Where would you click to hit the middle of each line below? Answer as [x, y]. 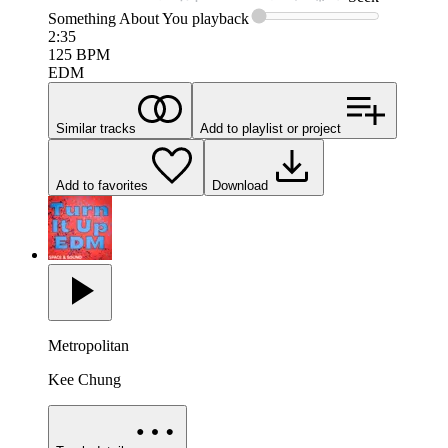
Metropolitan [88, 346]
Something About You [118, 19]
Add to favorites [102, 186]
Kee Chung [84, 380]
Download [240, 186]
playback [218, 19]
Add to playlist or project [270, 129]
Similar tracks [96, 129]
